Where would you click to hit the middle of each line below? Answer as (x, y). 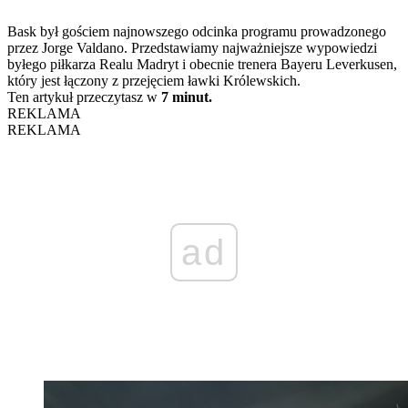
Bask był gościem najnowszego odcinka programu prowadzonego (197, 31)
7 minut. (187, 97)
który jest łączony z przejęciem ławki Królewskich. (154, 80)
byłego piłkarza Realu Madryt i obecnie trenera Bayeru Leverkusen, (202, 64)
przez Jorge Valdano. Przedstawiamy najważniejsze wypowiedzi (192, 47)
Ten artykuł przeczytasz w (84, 97)
